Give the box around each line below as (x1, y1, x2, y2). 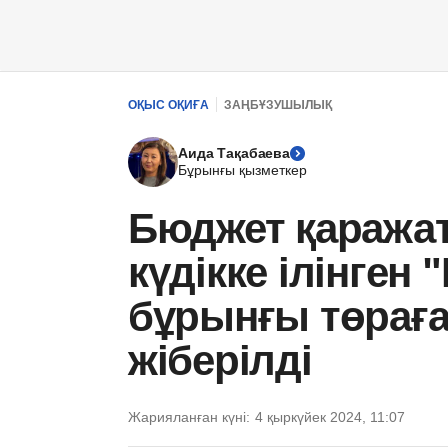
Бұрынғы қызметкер (178, 162, 307, 178)
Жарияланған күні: (128, 409, 250, 425)
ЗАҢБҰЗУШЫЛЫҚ (224, 97, 332, 112)
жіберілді (128, 337, 312, 384)
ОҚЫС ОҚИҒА (128, 97, 209, 112)
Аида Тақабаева (178, 145, 291, 161)
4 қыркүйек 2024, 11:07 (255, 409, 405, 425)
